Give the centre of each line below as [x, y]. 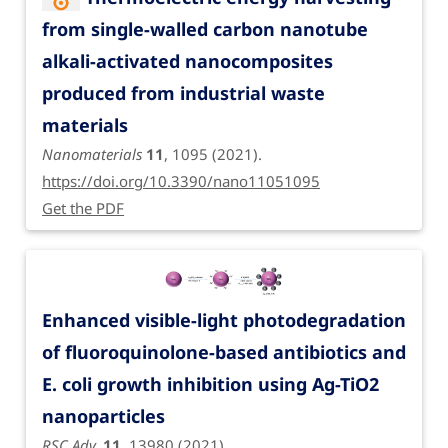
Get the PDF [83, 207]
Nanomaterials [92, 153]
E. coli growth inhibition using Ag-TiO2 [210, 384]
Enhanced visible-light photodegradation [224, 320]
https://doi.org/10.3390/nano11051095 [181, 180]
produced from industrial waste [183, 92]
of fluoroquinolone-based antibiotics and [224, 352]
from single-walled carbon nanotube [205, 28]
